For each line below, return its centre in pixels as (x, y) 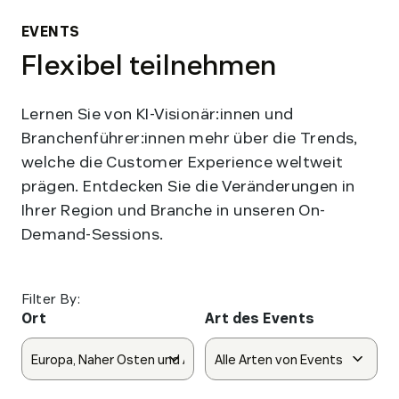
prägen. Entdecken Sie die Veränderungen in (188, 186)
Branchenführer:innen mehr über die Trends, (190, 138)
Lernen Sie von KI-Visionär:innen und (158, 114)
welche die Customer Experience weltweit (183, 162)
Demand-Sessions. (93, 234)
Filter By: (51, 299)
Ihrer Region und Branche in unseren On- (174, 210)
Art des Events (260, 319)
